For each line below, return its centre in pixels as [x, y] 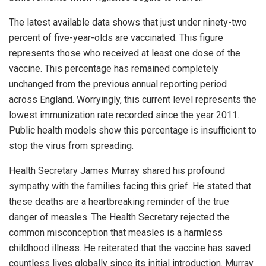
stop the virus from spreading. [71, 146]
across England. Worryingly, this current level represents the [133, 100]
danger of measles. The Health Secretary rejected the [119, 217]
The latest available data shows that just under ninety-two [128, 23]
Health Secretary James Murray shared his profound [117, 171]
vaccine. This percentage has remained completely [114, 69]
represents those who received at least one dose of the [125, 53]
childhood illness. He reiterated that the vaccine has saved [130, 248]
